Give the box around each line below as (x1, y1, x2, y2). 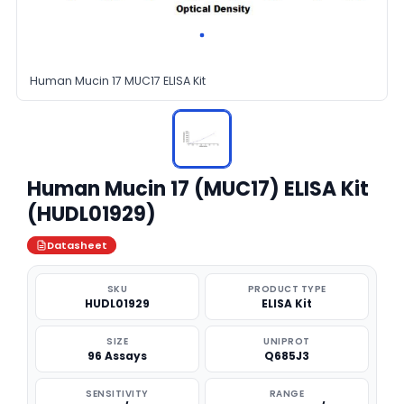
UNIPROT (263, 335, 310, 348)
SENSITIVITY (86, 387, 149, 400)
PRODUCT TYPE (247, 282, 326, 296)
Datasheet (47, 238, 107, 252)
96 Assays (87, 348, 147, 363)
